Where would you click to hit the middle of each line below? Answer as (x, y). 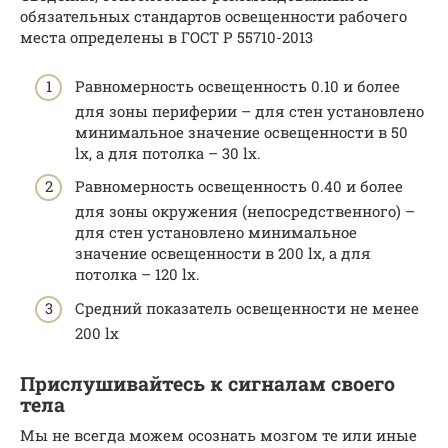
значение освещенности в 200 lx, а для (223, 253)
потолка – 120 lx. (137, 274)
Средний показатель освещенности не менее (247, 307)
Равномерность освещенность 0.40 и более (239, 186)
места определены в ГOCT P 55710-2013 (166, 37)
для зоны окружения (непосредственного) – (245, 211)
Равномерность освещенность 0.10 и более (237, 85)
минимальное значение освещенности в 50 (241, 131)
